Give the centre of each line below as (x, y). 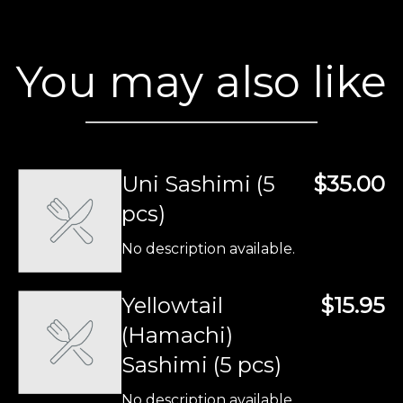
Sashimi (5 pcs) (201, 365)
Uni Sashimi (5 (198, 184)
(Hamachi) (177, 335)
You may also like (201, 82)
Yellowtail (172, 305)
